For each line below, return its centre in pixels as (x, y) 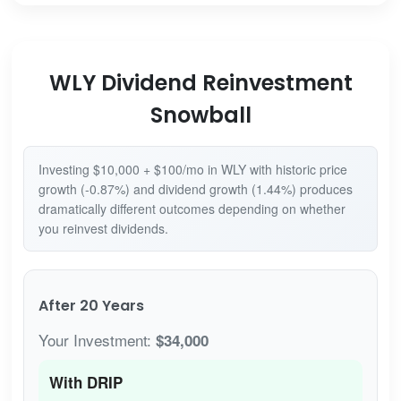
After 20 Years (91, 305)
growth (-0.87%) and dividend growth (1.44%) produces (195, 188)
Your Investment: (97, 339)
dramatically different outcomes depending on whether (192, 208)
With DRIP (85, 382)
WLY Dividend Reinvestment (200, 82)
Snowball (200, 115)
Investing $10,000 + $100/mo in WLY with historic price (192, 169)
